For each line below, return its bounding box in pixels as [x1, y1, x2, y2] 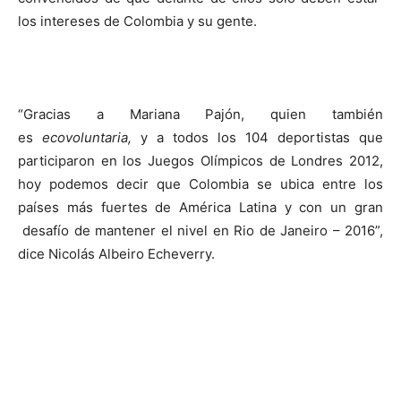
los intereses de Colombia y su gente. [18, 13, 257, 30]
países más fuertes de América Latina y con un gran [18, 199, 383, 216]
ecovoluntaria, [42, 129, 141, 146]
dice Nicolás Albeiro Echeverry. [18, 245, 215, 262]
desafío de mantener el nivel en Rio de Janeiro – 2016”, [18, 222, 383, 239]
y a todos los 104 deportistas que [141, 129, 383, 146]
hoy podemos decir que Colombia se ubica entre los [18, 175, 383, 192]
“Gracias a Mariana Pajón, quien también [18, 106, 383, 123]
